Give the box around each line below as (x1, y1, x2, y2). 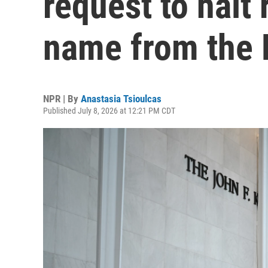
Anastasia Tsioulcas (81, 93, 162, 105)
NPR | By (43, 93, 81, 105)
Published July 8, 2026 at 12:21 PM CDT (43, 106, 175, 115)
